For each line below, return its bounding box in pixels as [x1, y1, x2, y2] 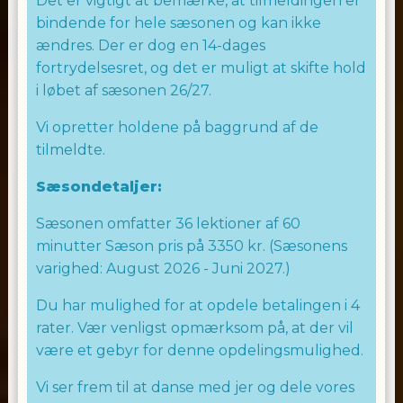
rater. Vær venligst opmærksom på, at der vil [35, 319, 354, 336]
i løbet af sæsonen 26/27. [35, 82, 211, 99]
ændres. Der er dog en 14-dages [35, 37, 265, 54]
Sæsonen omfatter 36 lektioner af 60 [35, 215, 300, 232]
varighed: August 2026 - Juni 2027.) [35, 260, 291, 277]
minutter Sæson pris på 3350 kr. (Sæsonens [35, 237, 347, 255]
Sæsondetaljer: [35, 178, 162, 195]
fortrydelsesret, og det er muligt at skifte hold [35, 59, 366, 76]
